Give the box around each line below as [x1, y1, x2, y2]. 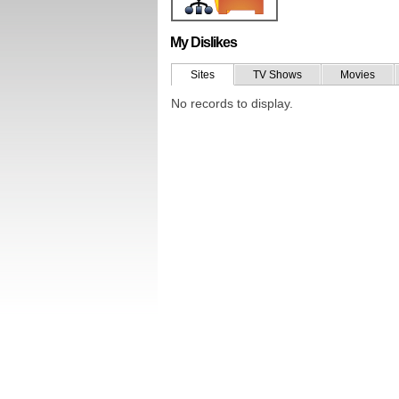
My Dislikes [170, 35, 237, 50]
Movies [340, 69, 375, 81]
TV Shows [253, 69, 302, 81]
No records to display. [171, 96, 293, 110]
